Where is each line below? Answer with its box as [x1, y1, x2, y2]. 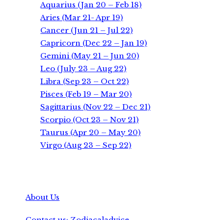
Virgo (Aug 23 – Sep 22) [40, 140, 132, 150]
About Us [26, 192, 60, 202]
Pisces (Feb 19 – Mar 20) [40, 89, 132, 99]
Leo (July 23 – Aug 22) [40, 63, 127, 73]
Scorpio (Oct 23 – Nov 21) [40, 114, 139, 124]
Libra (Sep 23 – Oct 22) [40, 76, 129, 86]
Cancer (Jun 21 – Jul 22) [40, 25, 133, 35]
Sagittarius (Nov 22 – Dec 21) [40, 102, 151, 111]
